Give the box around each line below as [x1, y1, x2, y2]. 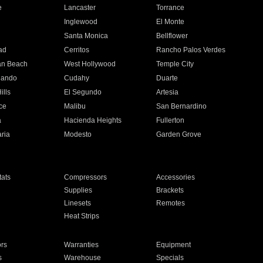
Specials [156, 254, 184, 262]
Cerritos [63, 46, 89, 54]
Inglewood [63, 18, 97, 26]
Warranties [63, 241, 99, 249]
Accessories [156, 173, 195, 181]
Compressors [63, 173, 107, 181]
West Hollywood [63, 60, 116, 68]
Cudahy [63, 74, 89, 82]
